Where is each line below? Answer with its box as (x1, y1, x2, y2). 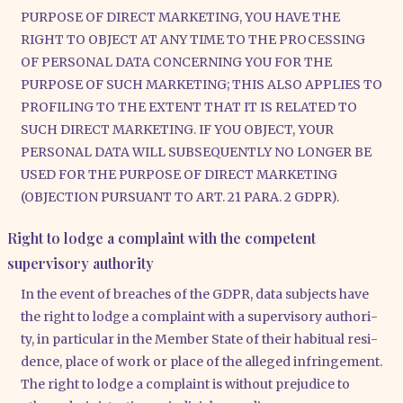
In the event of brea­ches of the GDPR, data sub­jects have (21, 285, 369, 302)
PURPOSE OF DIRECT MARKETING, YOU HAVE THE (21, 9, 340, 26)
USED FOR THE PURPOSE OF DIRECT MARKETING (21, 166, 337, 184)
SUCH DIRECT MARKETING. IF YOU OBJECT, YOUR (21, 121, 334, 139)
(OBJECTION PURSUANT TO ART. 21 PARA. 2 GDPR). (21, 189, 339, 206)
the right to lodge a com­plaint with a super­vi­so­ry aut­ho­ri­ (21, 308, 378, 325)
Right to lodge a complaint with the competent (7, 228, 316, 247)
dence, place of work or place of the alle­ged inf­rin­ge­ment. (21, 353, 382, 370)
